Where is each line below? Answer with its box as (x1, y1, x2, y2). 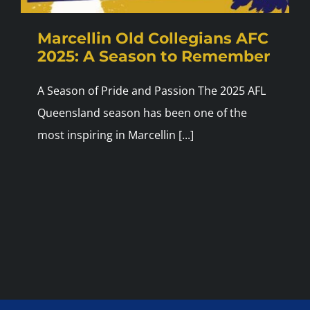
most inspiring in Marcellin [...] (37, 127, 194, 143)
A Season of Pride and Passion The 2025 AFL (37, 83, 266, 99)
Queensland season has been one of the (37, 105, 247, 121)
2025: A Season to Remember (37, 47, 270, 66)
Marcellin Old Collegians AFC (37, 29, 268, 48)
